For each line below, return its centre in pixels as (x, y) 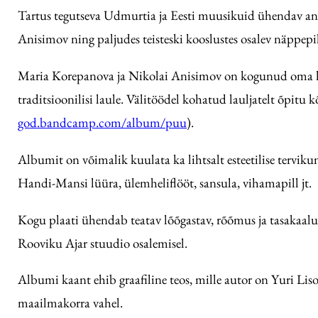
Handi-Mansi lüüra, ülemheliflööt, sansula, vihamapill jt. (165, 182)
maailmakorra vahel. (70, 303)
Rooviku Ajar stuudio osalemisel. (103, 243)
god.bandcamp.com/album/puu (102, 122)
